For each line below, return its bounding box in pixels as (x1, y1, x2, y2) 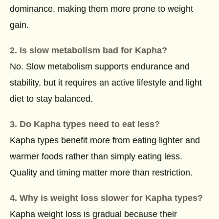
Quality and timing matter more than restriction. (10, 168, 193, 178)
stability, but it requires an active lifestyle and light (10, 78, 202, 88)
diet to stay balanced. (10, 94, 93, 104)
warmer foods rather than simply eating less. (10, 152, 182, 162)
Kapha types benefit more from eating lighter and (10, 135, 200, 146)
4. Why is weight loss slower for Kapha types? (10, 193, 203, 203)
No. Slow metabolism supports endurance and (10, 62, 190, 72)
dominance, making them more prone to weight (10, 3, 193, 14)
